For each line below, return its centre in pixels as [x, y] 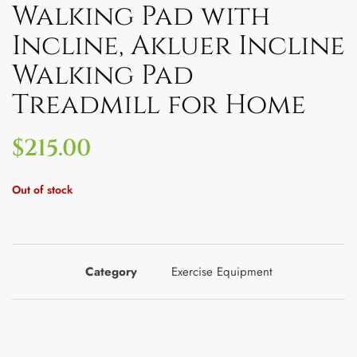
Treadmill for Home [159, 106]
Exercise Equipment [222, 272]
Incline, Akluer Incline [178, 47]
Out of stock [42, 190]
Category [111, 272]
